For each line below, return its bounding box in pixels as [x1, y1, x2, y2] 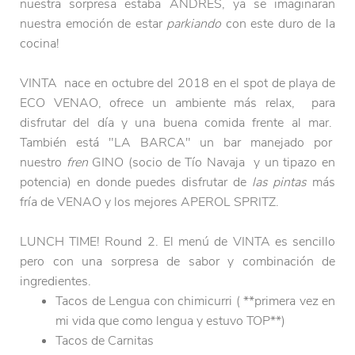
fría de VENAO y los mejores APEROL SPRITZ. [20, 193, 279, 212]
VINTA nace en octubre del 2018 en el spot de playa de [20, 74, 335, 93]
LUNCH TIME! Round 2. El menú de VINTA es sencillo [20, 233, 335, 251]
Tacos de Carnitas [55, 332, 154, 350]
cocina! [20, 35, 59, 53]
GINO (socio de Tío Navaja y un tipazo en [87, 154, 336, 172]
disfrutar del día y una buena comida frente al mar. [20, 114, 335, 132]
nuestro [20, 154, 67, 172]
